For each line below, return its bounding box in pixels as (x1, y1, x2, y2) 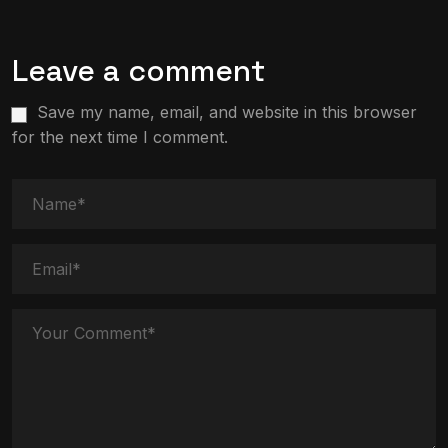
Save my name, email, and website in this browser (37, 101, 417, 122)
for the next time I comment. (12, 127, 228, 148)
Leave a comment (12, 51, 265, 91)
